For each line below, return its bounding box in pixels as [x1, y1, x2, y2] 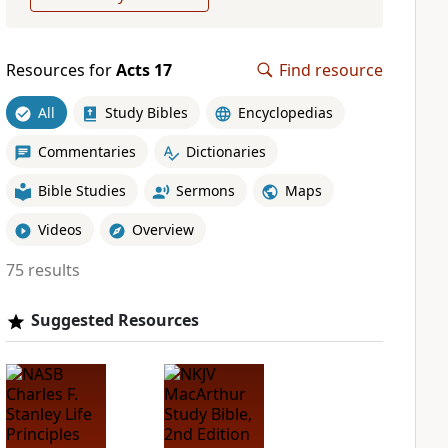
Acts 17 [115, 59, 172, 81]
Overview [131, 219, 194, 239]
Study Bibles [104, 102, 188, 122]
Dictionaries [185, 141, 266, 161]
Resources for [5, 59, 116, 81]
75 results [5, 259, 80, 281]
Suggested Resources [30, 309, 199, 331]
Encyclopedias [237, 102, 333, 122]
